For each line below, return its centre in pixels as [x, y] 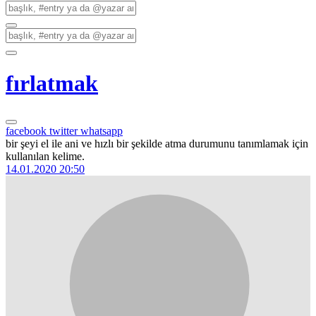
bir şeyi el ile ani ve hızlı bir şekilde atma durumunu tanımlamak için [157, 143]
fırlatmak [52, 84]
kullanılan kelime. [45, 156]
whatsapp [102, 130]
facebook [28, 130]
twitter [65, 130]
